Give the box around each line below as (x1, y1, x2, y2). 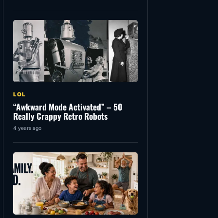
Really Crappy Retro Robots (13, 109, 108, 123)
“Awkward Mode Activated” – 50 (13, 100, 123, 113)
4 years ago (13, 125, 41, 132)
